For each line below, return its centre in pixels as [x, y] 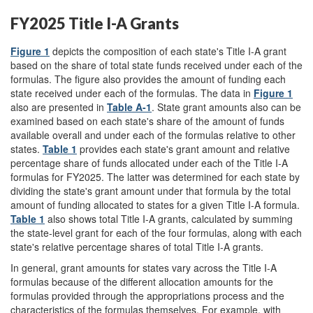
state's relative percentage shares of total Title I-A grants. [137, 246]
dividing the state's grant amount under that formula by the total [151, 190]
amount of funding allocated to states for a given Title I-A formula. [155, 204]
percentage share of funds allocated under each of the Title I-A [149, 162]
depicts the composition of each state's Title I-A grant [168, 51]
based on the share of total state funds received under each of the [156, 65]
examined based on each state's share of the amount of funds [147, 121]
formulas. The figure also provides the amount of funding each [148, 79]
